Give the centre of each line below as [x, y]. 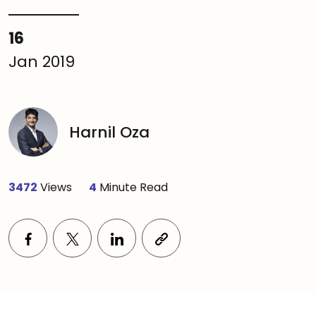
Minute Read [132, 187]
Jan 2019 [42, 62]
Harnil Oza [109, 132]
